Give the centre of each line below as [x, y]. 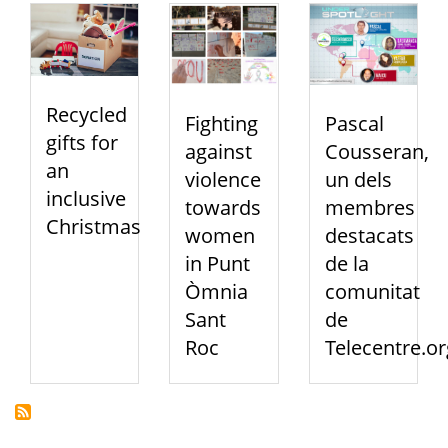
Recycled [86, 114]
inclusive [86, 198]
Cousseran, [376, 151]
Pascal [354, 123]
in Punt [218, 263]
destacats [369, 235]
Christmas [93, 226]
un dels [358, 179]
